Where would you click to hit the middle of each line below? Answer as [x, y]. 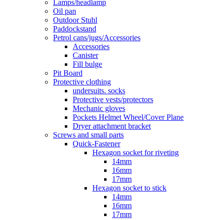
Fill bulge [87, 64]
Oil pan [65, 11]
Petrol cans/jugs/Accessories [97, 38]
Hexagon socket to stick [129, 188]
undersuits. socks [99, 91]
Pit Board [68, 73]
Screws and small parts [88, 135]
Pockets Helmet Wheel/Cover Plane [128, 117]
